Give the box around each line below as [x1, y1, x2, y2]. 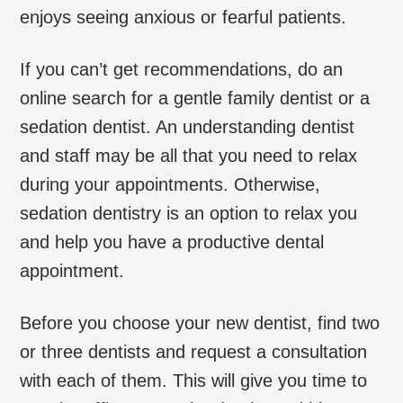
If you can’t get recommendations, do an [20, 58, 344, 79]
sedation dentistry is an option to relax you [20, 202, 358, 223]
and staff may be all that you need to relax [20, 145, 358, 166]
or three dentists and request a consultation [20, 341, 368, 362]
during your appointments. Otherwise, [20, 174, 321, 194]
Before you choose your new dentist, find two [20, 312, 381, 333]
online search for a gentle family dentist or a [20, 87, 371, 108]
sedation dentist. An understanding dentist [20, 116, 355, 137]
